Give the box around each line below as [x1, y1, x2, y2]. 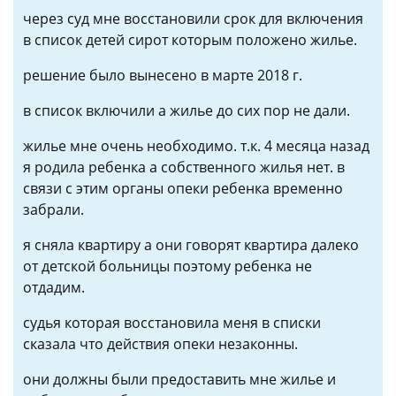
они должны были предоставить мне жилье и [23, 369, 336, 389]
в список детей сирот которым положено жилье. [23, 30, 357, 49]
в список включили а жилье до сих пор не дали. [23, 101, 350, 120]
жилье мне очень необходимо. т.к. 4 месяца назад [23, 136, 369, 156]
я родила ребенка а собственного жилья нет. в [23, 157, 345, 177]
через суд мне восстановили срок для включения [23, 9, 363, 28]
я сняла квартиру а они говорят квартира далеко [23, 235, 359, 255]
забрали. [23, 200, 84, 219]
